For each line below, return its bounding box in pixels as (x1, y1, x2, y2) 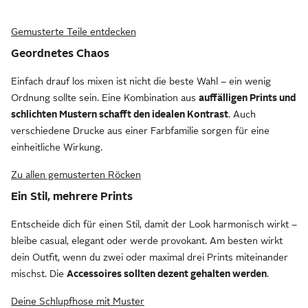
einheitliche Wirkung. (11, 142, 102, 153)
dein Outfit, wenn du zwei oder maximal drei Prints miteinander (11, 252, 288, 263)
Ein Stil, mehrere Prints (11, 190, 133, 203)
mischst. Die (11, 268, 67, 280)
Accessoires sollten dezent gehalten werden (67, 268, 267, 280)
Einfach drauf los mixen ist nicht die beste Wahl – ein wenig (11, 76, 271, 87)
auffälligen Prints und (199, 92, 296, 104)
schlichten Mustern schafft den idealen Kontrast (11, 109, 228, 120)
